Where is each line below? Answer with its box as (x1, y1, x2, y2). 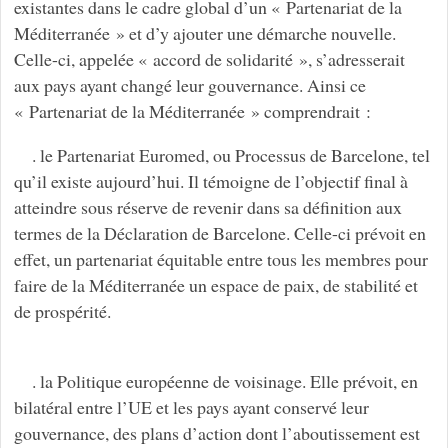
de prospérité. (13, 299, 111, 324)
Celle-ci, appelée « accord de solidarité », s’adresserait (13, 47, 405, 72)
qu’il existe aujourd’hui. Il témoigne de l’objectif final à (13, 169, 408, 194)
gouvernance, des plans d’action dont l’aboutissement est (13, 421, 420, 446)
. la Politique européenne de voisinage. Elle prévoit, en (31, 369, 418, 394)
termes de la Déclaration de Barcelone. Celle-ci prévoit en (13, 221, 426, 246)
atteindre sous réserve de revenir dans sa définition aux (13, 195, 402, 220)
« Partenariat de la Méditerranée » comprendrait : (13, 99, 371, 124)
